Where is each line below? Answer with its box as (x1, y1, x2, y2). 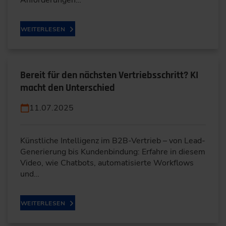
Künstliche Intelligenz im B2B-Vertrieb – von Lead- (20, 135, 205, 146)
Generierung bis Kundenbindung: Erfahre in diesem (20, 146, 205, 157)
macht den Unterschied (20, 81, 115, 94)
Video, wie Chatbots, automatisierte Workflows (20, 157, 194, 168)
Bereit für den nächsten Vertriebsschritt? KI (20, 68, 198, 82)
